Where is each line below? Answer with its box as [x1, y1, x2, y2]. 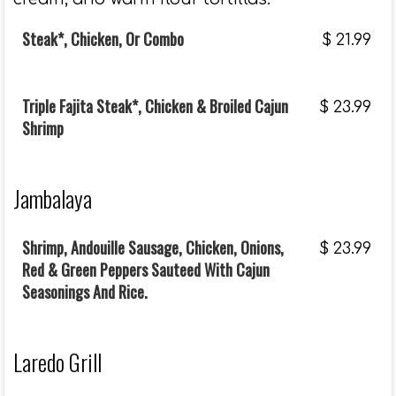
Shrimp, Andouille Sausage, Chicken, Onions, [22, 236, 284, 259]
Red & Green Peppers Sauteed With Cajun [22, 258, 270, 281]
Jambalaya [13, 182, 92, 215]
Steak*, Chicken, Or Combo [22, 27, 184, 50]
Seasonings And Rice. [22, 280, 148, 303]
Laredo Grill [13, 346, 102, 378]
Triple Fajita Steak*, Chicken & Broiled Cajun [22, 95, 288, 118]
